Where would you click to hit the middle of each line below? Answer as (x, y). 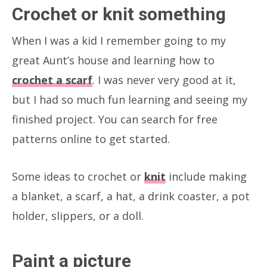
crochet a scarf (52, 80)
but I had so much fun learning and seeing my (130, 99)
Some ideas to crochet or (78, 176)
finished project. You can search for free (115, 119)
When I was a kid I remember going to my (119, 40)
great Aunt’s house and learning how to (113, 60)
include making (206, 176)
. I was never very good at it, (164, 80)
